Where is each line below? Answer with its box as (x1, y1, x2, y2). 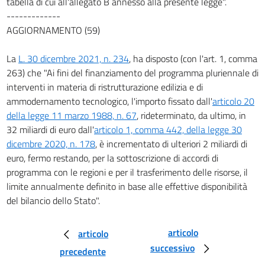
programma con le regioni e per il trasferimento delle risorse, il (7, 164, 248, 179)
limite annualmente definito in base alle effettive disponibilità (7, 179, 247, 193)
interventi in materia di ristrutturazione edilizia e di (7, 79, 203, 94)
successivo (150, 240, 195, 255)
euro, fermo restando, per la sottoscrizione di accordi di (7, 150, 218, 165)
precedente (59, 244, 106, 258)
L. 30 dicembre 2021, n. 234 (18, 51, 129, 66)
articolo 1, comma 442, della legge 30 (94, 122, 242, 137)
